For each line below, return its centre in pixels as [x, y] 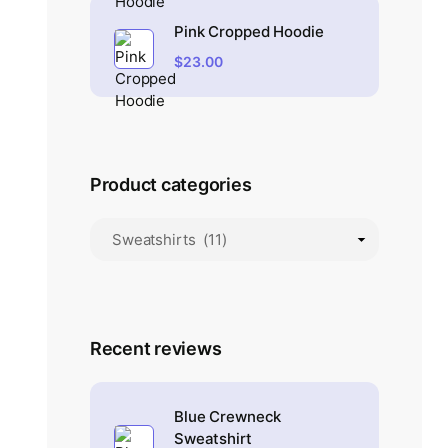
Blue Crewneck [228, 416]
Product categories [171, 184]
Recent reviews [156, 348]
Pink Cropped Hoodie [249, 31]
